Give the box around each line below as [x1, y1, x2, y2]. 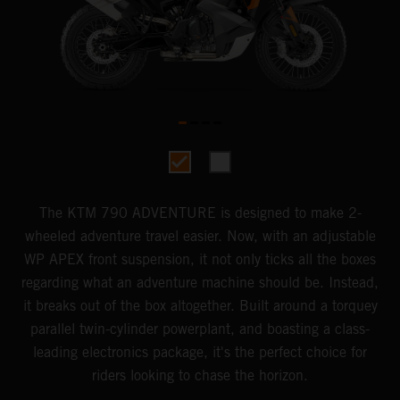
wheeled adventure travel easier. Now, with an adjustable [24, 227, 376, 245]
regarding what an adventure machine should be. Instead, [21, 273, 379, 291]
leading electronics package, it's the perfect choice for [33, 343, 367, 361]
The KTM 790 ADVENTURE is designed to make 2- [38, 204, 362, 221]
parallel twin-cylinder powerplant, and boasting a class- [30, 320, 370, 337]
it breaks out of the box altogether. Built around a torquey [22, 296, 378, 314]
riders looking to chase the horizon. [92, 366, 308, 384]
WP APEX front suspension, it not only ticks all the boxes [24, 250, 376, 268]
